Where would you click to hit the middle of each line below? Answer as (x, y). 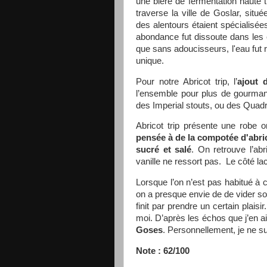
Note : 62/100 (163, 251)
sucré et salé (164, 150)
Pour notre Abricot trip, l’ (187, 81)
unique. (150, 60)
